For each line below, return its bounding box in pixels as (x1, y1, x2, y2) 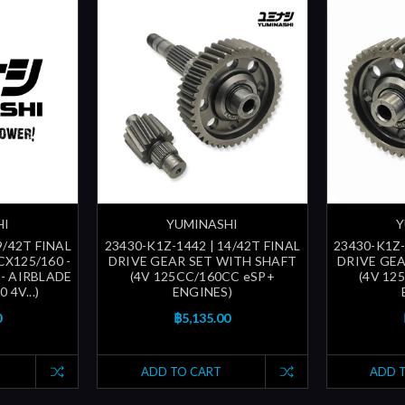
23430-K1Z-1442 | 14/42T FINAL (104, 238, 301, 254)
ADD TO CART (140, 364, 221, 380)
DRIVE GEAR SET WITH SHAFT (108, 253, 297, 269)
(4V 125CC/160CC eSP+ (129, 268, 275, 285)
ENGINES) (172, 284, 232, 300)
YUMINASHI (166, 216, 239, 232)
